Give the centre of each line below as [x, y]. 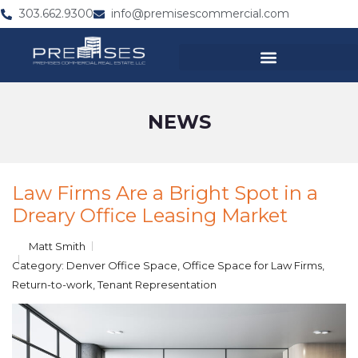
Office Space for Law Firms [252, 265]
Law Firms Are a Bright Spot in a [165, 193]
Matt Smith [57, 246]
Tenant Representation [157, 284]
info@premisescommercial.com [200, 14]
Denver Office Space [122, 265]
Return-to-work [52, 284]
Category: [39, 265]
